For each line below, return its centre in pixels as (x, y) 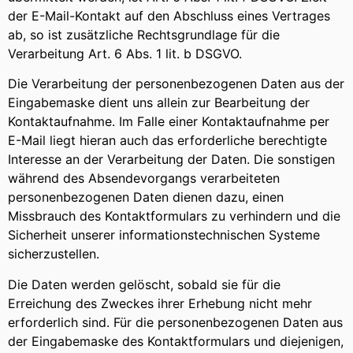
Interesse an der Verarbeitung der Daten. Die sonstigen (171, 160)
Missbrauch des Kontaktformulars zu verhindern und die (174, 216)
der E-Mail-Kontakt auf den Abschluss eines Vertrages (169, 15)
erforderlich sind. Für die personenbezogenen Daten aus (175, 322)
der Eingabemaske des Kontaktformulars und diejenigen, (176, 341)
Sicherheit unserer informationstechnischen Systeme (164, 235)
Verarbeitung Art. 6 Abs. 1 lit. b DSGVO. (125, 53)
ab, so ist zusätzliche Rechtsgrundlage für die (144, 34)
